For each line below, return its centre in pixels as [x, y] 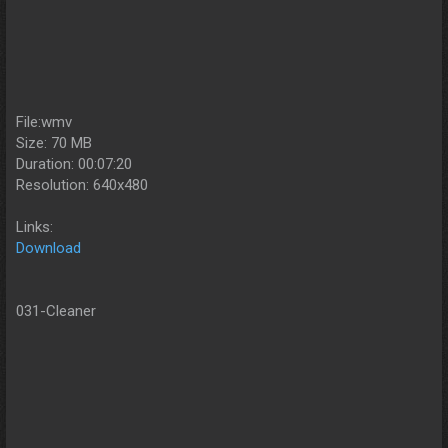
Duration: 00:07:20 [74, 164]
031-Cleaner [56, 311]
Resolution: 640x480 [82, 185]
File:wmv [44, 122]
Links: [34, 227]
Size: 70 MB [54, 143]
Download [48, 248]
